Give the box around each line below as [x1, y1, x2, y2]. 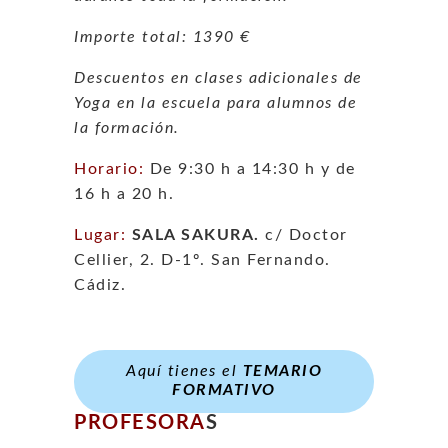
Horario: [74, 160, 144, 177]
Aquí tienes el [126, 363, 237, 380]
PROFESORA [74, 412, 206, 433]
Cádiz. [74, 276, 126, 293]
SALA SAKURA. [131, 226, 260, 243]
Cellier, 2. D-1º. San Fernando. [74, 251, 331, 268]
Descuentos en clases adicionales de [74, 69, 363, 86]
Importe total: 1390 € [74, 28, 251, 45]
